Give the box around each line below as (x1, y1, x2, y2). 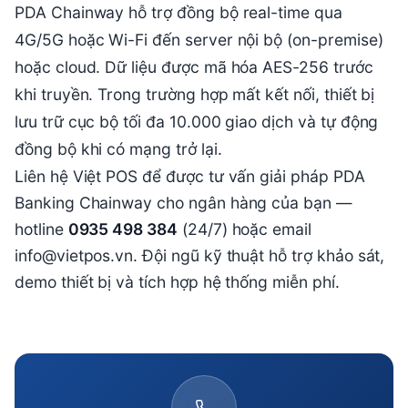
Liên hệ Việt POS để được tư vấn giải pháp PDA (15, 166, 365, 186)
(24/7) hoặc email (177, 219, 312, 239)
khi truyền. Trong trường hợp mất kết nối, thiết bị (15, 84, 375, 104)
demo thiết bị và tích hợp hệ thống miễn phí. (15, 271, 340, 291)
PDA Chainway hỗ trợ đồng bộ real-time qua (15, 2, 342, 22)
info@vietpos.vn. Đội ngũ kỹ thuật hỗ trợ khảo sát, (15, 245, 385, 265)
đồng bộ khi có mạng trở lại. (15, 138, 222, 158)
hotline (15, 219, 68, 239)
